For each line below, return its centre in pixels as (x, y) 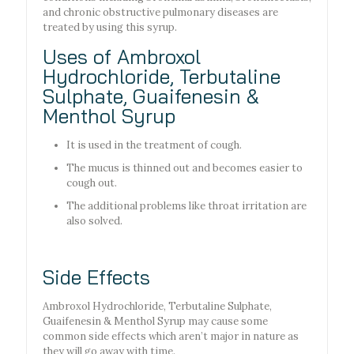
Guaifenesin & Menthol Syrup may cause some (155, 322)
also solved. (94, 221)
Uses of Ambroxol (122, 57)
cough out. (92, 183)
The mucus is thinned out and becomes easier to (185, 168)
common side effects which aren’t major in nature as (171, 337)
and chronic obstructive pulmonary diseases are (160, 13)
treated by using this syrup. (110, 28)
